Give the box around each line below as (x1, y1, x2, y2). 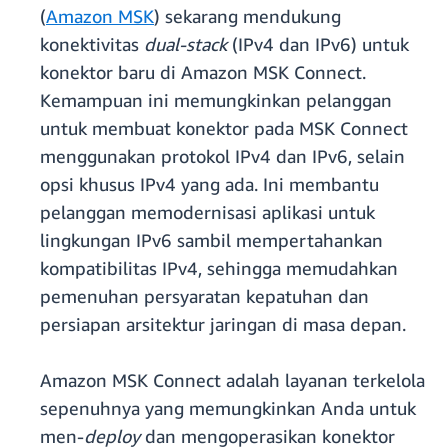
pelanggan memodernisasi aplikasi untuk (40, 201, 375, 224)
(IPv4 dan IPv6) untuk (227, 33, 409, 56)
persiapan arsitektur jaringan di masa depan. (40, 313, 406, 336)
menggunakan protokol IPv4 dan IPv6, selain (40, 145, 405, 168)
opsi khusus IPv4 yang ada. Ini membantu (40, 173, 379, 196)
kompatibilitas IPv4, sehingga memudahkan (40, 257, 398, 280)
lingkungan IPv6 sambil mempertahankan (40, 229, 383, 252)
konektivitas (40, 33, 144, 56)
